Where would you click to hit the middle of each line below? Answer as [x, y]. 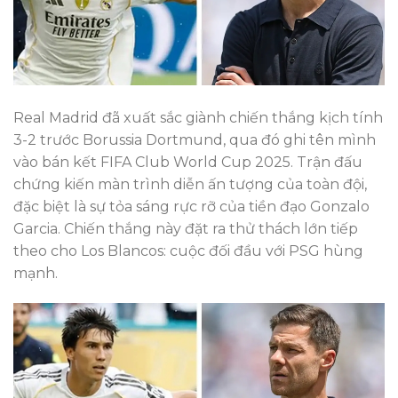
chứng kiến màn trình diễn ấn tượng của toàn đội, [190, 185]
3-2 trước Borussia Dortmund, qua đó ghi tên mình [195, 140]
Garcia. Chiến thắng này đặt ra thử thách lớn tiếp [186, 229]
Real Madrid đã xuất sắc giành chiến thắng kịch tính [198, 118]
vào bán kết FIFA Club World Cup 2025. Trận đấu [188, 163]
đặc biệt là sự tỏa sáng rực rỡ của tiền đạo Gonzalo [191, 207]
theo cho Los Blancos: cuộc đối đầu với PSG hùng [188, 251]
